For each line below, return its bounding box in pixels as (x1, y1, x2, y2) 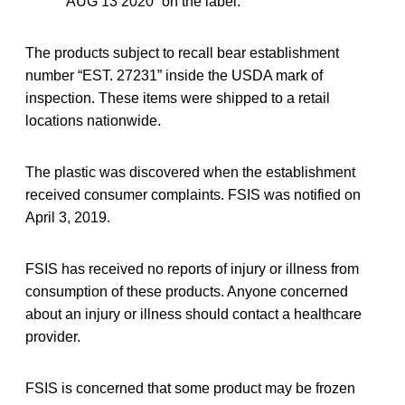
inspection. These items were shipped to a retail (25, 89, 330, 106)
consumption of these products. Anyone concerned (25, 283, 348, 299)
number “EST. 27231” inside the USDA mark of (25, 67, 323, 83)
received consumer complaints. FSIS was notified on (25, 186, 361, 202)
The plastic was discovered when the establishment (25, 164, 355, 180)
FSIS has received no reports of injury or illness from (25, 260, 359, 277)
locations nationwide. (25, 112, 161, 128)
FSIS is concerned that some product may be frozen (25, 380, 355, 396)
